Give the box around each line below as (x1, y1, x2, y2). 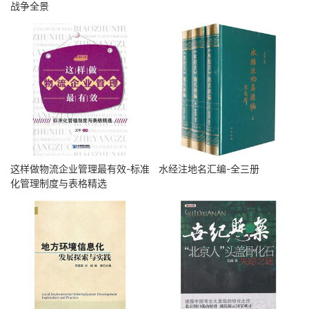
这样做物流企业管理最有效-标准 (10, 163, 150, 175)
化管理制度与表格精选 (10, 177, 107, 189)
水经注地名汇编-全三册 (159, 163, 260, 175)
